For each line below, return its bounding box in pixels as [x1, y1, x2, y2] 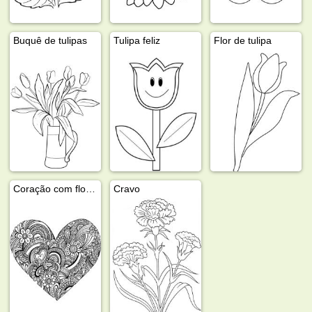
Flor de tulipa [214, 34, 272, 46]
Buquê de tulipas [13, 34, 88, 46]
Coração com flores [86, 182, 96, 194]
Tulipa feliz [114, 34, 161, 46]
